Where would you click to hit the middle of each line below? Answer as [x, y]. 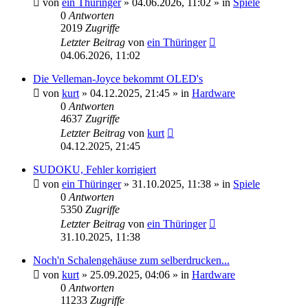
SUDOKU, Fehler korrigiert [95, 169]
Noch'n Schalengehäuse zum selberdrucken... [131, 260]
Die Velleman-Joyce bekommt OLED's [118, 78]
